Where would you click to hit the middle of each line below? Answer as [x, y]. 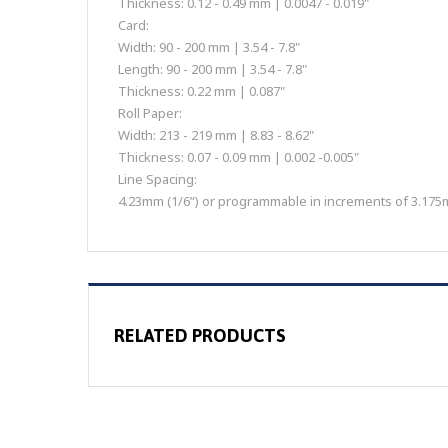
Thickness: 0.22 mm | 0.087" [201, 91]
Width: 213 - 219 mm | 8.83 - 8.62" [216, 135]
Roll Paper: [150, 113]
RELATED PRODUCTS [200, 336]
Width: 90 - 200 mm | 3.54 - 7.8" [209, 47]
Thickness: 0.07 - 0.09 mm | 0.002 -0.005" [238, 157]
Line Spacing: [157, 179]
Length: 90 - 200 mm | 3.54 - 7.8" [212, 69]
